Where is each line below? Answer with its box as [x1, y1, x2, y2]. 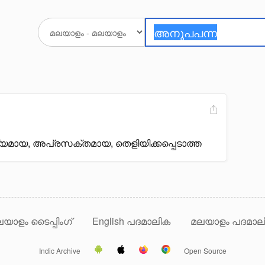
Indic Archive [38, 245, 80, 256]
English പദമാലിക [92, 214, 173, 228]
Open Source [183, 245, 227, 256]
